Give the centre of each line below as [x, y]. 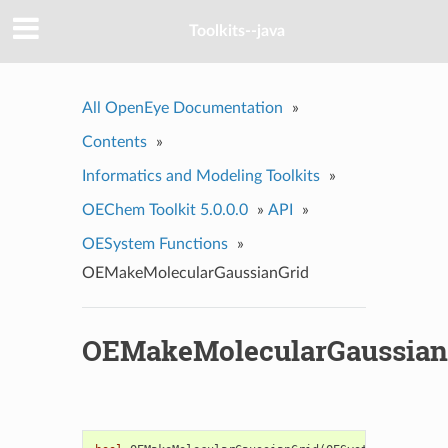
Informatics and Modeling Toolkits [200, 175]
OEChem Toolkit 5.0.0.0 [164, 209]
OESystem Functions [154, 243]
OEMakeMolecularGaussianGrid [195, 272]
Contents [114, 141]
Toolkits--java [237, 31]
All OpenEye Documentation [182, 107]
